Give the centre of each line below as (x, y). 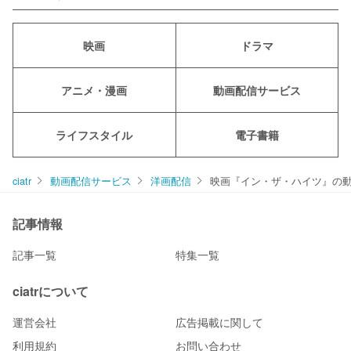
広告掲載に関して (219, 322)
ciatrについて (51, 291)
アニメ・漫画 (94, 90)
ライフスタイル (94, 135)
